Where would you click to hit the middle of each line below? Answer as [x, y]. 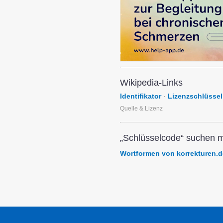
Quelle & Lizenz [141, 109]
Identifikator [141, 96]
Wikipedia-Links [151, 83]
